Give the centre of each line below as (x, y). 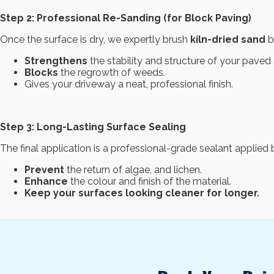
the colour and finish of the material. (150, 181)
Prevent (44, 169)
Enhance (46, 181)
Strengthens (56, 61)
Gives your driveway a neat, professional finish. (129, 84)
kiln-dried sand (228, 39)
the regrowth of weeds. (112, 72)
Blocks (41, 72)
